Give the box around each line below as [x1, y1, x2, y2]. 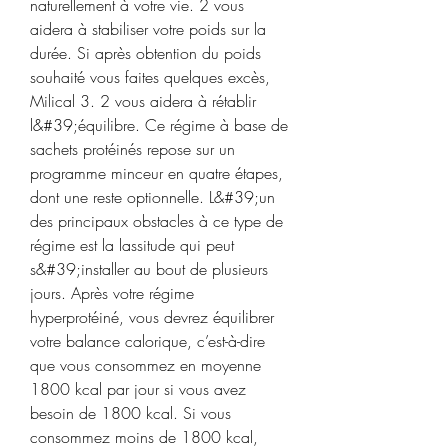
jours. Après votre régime [30, 281, 194, 304]
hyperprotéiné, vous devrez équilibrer [30, 305, 274, 328]
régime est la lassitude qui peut [30, 233, 234, 256]
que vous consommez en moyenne [30, 353, 261, 376]
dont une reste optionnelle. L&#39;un [30, 185, 275, 208]
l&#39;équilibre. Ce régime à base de [30, 113, 288, 136]
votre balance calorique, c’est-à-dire [30, 329, 265, 352]
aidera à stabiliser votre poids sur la [30, 17, 266, 40]
